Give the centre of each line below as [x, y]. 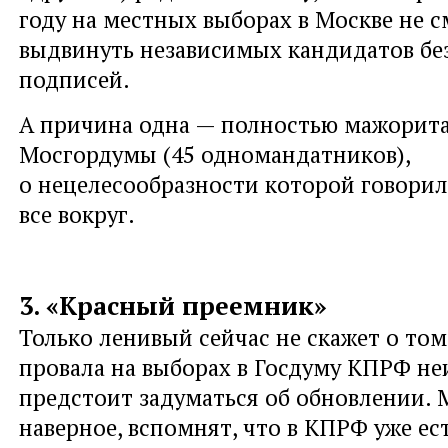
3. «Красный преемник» [173, 305]
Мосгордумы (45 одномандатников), [214, 153]
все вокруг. [77, 213]
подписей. [74, 78]
